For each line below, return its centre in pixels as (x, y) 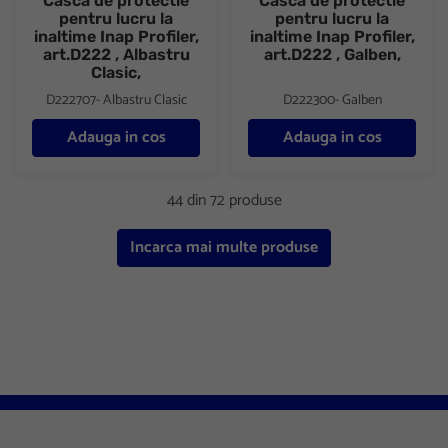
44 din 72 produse (224, 200)
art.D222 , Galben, (332, 54)
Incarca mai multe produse (224, 247)
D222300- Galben (332, 100)
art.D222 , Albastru (116, 54)
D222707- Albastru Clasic (116, 100)
